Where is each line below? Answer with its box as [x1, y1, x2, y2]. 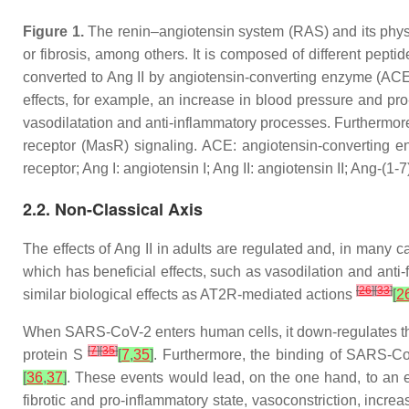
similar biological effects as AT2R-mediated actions [23, 287, 356, 302]
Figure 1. [23, 24, 84, 39]
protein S [23, 347, 89, 362]
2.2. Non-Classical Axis [23, 197, 203, 221]
